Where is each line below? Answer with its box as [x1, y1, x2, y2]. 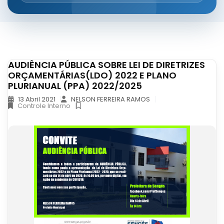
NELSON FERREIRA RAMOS [69, 94, 150, 104]
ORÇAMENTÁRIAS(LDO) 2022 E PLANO [8, 69, 176, 82]
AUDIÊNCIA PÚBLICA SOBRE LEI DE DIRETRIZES [8, 58, 205, 71]
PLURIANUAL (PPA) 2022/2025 [8, 79, 142, 92]
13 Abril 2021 [16, 94, 55, 104]
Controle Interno [17, 101, 70, 111]
